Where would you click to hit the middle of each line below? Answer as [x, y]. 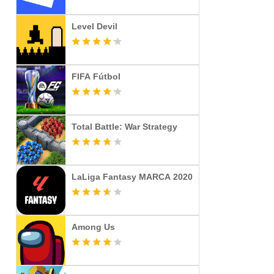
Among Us [93, 227]
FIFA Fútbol [96, 76]
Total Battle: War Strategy [124, 127]
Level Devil [94, 26]
